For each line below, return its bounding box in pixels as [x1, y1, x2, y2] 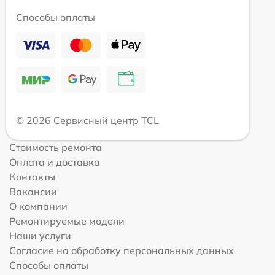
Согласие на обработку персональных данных [9, 244, 234, 257]
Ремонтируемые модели [9, 215, 125, 228]
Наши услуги [9, 230, 71, 242]
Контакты [9, 171, 55, 184]
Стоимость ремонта [9, 141, 102, 154]
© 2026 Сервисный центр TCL [16, 114, 159, 127]
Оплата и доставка [9, 156, 100, 169]
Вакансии [9, 185, 57, 198]
